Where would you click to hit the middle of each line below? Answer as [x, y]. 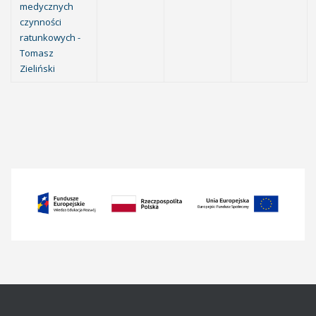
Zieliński [37, 68]
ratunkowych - [50, 37]
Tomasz [37, 53]
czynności [41, 22]
